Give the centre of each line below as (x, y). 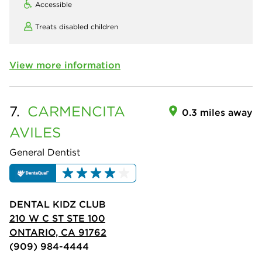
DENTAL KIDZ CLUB (58, 204)
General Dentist (45, 152)
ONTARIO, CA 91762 (58, 232)
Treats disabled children (77, 26)
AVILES (35, 132)
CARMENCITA (76, 111)
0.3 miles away (217, 112)
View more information (65, 65)
